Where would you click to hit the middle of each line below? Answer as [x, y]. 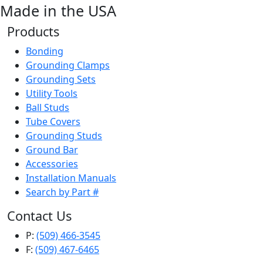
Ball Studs [48, 107]
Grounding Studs [64, 135]
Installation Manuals [71, 178]
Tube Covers [53, 121]
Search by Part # [62, 192]
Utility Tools [52, 93]
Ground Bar [52, 149]
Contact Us [39, 215]
